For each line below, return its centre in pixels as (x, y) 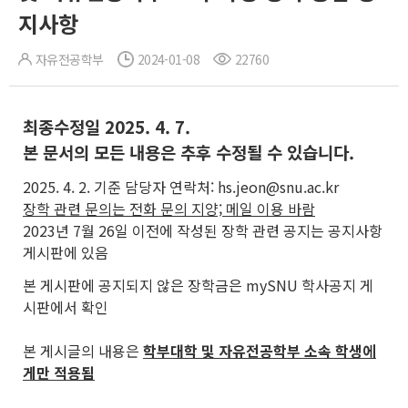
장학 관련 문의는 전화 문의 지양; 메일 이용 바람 (169, 209)
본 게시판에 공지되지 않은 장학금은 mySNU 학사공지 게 (198, 285)
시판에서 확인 (66, 307)
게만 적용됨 (59, 372)
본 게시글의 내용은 (83, 351)
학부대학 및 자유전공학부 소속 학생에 (260, 351)
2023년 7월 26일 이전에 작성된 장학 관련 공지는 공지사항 (203, 230)
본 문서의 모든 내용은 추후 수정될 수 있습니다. (189, 152)
